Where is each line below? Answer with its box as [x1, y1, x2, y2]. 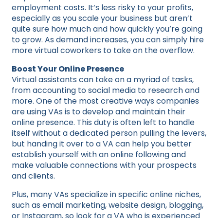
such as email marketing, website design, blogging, [12, 199, 203, 211]
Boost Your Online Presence [12, 63, 124, 74]
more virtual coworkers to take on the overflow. [12, 44, 195, 56]
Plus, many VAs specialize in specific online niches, [12, 188, 201, 200]
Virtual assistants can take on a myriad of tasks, [12, 73, 194, 85]
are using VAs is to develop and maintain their [12, 106, 185, 117]
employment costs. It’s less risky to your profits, [12, 1, 193, 13]
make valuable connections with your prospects [12, 159, 197, 171]
